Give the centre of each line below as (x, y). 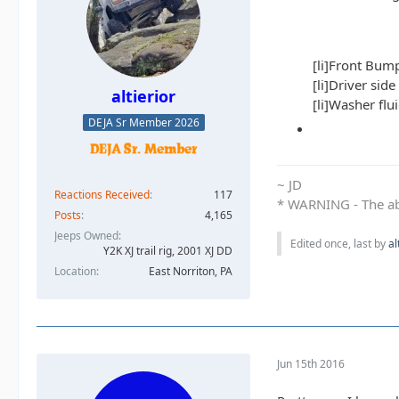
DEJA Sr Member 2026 (143, 123)
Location (75, 272)
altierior (143, 96)
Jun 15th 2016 (311, 363)
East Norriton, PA (191, 272)
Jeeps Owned (86, 236)
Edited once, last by (339, 244)
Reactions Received (102, 195)
